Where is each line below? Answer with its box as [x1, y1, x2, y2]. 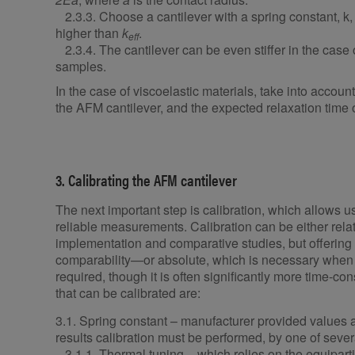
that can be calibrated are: [55, 284, 200, 303]
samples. [55, 57, 106, 76]
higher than [55, 24, 122, 43]
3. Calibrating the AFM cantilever [55, 168, 237, 192]
